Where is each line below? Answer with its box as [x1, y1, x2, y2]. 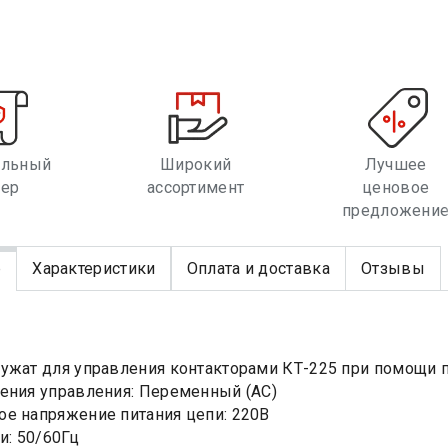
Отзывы [361, 259, 425, 278]
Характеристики [32, 259, 156, 278]
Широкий [160, 155, 232, 175]
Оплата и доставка [186, 259, 330, 278]
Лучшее [364, 155, 427, 175]
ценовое [362, 178, 430, 198]
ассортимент [146, 178, 245, 198]
